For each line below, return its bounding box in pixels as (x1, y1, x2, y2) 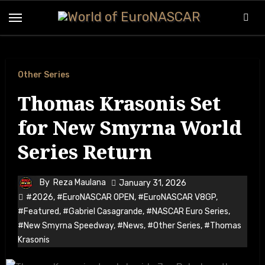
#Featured (17, 206, 59, 216)
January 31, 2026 (119, 177, 186, 188)
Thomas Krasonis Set (17, 91, 221, 116)
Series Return (17, 139, 152, 164)
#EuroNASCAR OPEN (56, 192, 134, 202)
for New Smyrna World (17, 115, 242, 140)
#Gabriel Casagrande (62, 206, 143, 216)
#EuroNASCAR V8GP (137, 192, 216, 202)
